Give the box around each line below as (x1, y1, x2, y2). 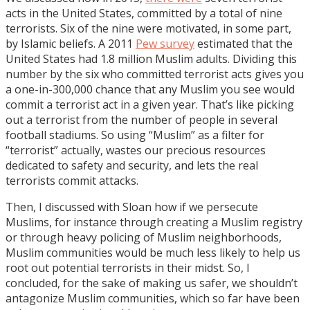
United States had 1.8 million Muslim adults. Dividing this (6, 51, 297, 66)
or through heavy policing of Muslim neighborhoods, (6, 229, 282, 245)
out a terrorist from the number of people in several (6, 111, 277, 127)
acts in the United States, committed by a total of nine (6, 5, 282, 21)
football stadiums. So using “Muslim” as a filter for (6, 127, 264, 143)
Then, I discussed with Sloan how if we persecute (6, 199, 258, 215)
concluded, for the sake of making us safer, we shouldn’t (6, 275, 298, 291)
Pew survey (136, 35, 194, 51)
